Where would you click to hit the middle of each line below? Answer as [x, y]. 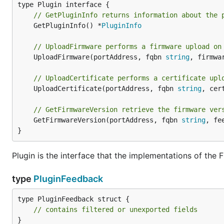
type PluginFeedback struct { [73, 199]
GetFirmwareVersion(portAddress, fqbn [107, 120]
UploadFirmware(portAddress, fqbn [99, 57]
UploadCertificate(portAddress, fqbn [105, 88]
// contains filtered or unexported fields [115, 209]
